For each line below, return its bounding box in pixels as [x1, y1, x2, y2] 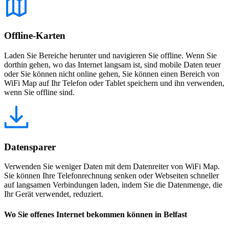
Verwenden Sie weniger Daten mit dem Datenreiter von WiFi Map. [4, 162, 220, 171]
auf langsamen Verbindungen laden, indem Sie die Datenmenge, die [4, 180, 222, 190]
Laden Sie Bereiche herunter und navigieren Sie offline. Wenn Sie [4, 51, 217, 60]
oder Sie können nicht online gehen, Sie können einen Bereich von [4, 70, 219, 78]
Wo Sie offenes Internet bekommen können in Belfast [4, 210, 187, 219]
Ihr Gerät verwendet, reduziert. [4, 190, 103, 199]
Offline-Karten [4, 30, 65, 41]
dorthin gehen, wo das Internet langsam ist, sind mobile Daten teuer [4, 60, 221, 69]
